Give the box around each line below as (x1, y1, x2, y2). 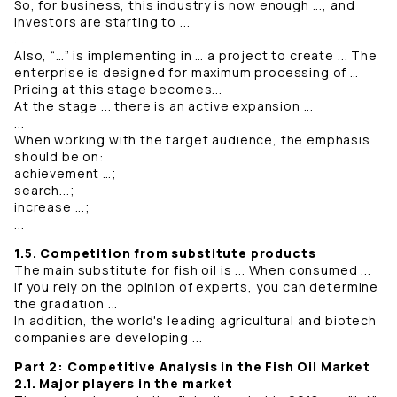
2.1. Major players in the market (14, 375, 237, 393)
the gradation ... (14, 295, 119, 313)
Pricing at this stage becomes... (14, 81, 222, 98)
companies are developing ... (14, 329, 203, 346)
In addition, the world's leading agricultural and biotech (14, 312, 377, 330)
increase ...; (14, 198, 90, 216)
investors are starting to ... (14, 13, 191, 31)
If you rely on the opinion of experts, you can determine (14, 278, 379, 296)
